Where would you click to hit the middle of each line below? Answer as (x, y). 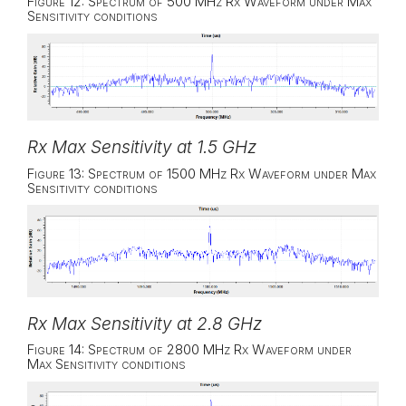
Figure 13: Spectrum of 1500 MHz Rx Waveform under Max (202, 173)
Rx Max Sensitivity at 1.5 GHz (142, 148)
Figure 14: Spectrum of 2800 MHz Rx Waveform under (189, 350)
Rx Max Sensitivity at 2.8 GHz (145, 324)
